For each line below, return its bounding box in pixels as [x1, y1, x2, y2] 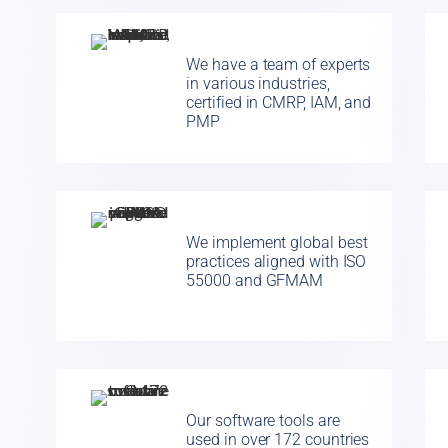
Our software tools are [186, 411, 340, 431]
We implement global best [186, 233, 368, 253]
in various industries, [186, 74, 330, 94]
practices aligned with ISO [186, 252, 367, 272]
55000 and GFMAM [186, 271, 324, 291]
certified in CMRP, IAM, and [186, 93, 372, 113]
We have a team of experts [186, 55, 371, 75]
